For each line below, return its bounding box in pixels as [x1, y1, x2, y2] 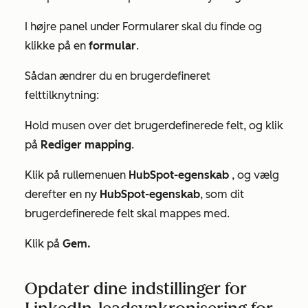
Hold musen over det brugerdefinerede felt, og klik [25, 119, 283, 132]
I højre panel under [25, 20, 122, 33]
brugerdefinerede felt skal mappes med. [25, 207, 230, 220]
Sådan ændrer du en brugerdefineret [25, 69, 210, 82]
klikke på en [25, 39, 89, 52]
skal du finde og [179, 20, 262, 33]
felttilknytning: [25, 89, 99, 102]
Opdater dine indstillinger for [25, 278, 247, 298]
